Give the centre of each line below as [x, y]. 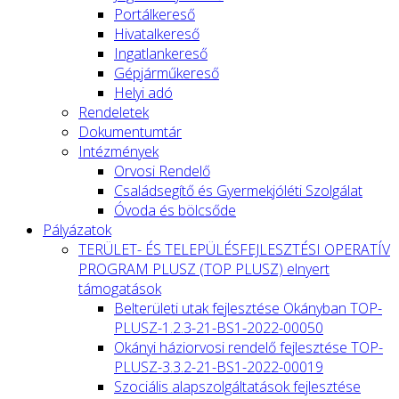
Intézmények [118, 151]
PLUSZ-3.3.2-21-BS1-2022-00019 [219, 366]
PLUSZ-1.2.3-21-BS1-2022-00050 [219, 327]
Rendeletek [114, 112]
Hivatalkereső [157, 33]
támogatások [120, 288]
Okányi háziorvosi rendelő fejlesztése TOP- [248, 347]
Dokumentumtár [130, 131]
